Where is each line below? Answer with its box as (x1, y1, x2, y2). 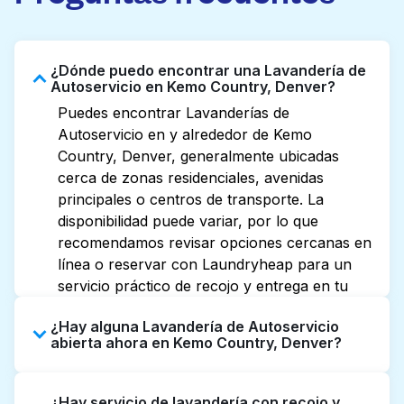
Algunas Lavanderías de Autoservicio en (58, 374, 334, 392)
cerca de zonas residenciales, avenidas (58, 169, 324, 187)
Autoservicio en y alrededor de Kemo (58, 125, 312, 143)
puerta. (58, 298, 106, 317)
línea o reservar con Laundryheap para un (58, 255, 352, 273)
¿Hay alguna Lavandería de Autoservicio (50, 317, 339, 335)
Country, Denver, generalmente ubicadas (58, 147, 339, 165)
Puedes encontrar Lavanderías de (58, 104, 289, 122)
